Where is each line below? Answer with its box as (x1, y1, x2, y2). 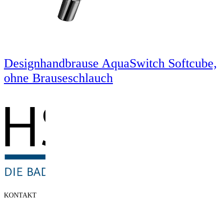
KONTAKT (4, 191, 37, 199)
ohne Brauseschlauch (4, 70, 113, 85)
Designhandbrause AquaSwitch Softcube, (4, 56, 217, 70)
